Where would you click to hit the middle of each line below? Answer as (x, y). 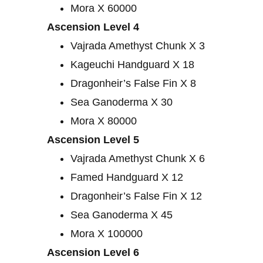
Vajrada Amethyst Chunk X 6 (138, 159)
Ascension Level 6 (93, 253)
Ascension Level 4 (93, 27)
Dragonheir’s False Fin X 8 (133, 84)
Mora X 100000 (107, 234)
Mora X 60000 (104, 9)
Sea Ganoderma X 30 (122, 102)
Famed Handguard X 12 (127, 178)
